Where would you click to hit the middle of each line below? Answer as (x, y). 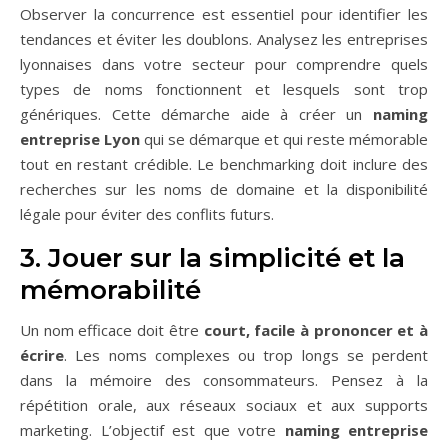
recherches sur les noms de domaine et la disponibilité (224, 189)
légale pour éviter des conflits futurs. (147, 214)
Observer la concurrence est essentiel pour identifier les (224, 14)
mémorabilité (110, 290)
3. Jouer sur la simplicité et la (212, 258)
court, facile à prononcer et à (315, 330)
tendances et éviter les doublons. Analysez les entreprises (224, 39)
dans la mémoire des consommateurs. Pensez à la (224, 380)
